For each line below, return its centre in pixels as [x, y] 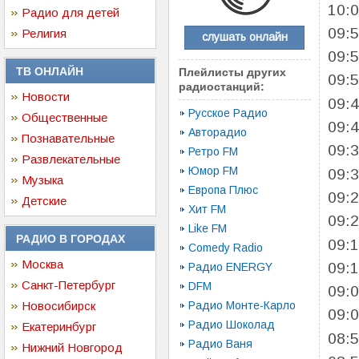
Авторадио [218, 132]
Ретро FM [213, 151]
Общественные [65, 117]
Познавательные [68, 138]
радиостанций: [222, 87]
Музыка [42, 180]
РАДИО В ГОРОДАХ [71, 239]
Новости [46, 97]
